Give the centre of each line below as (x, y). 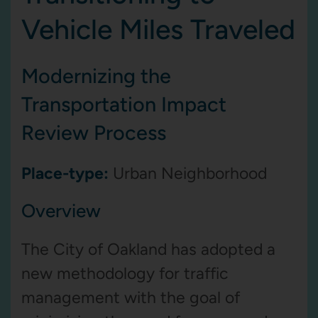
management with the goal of (131, 297)
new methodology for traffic (125, 273)
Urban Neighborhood (188, 173)
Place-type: (65, 173)
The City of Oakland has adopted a (148, 249)
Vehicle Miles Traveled (158, 29)
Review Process (94, 133)
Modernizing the (96, 76)
